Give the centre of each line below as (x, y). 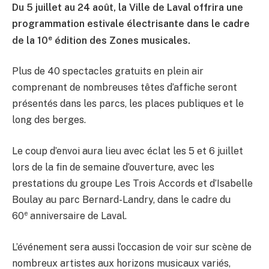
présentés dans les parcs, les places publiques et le (128, 104)
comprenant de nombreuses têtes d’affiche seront (125, 88)
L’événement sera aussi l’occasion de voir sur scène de (132, 247)
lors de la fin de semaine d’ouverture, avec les (113, 167)
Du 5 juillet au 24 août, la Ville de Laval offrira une (128, 8)
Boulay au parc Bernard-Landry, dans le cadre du (121, 199)
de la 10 (30, 40)
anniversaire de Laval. (77, 216)
